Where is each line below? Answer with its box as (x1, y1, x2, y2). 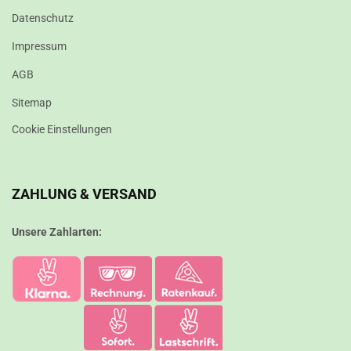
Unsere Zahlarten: (12, 226, 102, 238)
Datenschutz (12, 12, 74, 24)
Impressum (12, 40, 67, 52)
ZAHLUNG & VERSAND (12, 186, 157, 202)
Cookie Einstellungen (12, 123, 112, 136)
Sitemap (12, 96, 52, 109)
